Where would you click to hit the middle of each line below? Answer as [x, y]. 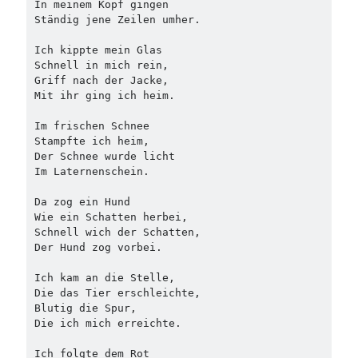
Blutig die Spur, [85, 308]
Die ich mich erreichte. [107, 323]
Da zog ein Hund [82, 201]
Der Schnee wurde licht [104, 156]
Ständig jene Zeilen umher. [117, 19]
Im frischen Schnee [95, 125]
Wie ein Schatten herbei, [111, 217]
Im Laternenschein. [91, 171]
